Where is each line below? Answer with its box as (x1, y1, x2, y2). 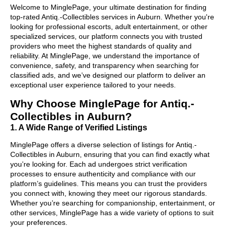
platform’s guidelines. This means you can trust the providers (10, 179, 207, 188)
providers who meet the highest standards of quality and (10, 41, 192, 50)
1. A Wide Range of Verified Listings (10, 122, 147, 132)
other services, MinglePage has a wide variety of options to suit (10, 208, 214, 217)
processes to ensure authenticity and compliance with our (10, 169, 196, 178)
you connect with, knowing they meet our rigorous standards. (10, 189, 207, 197)
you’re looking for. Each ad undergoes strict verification (10, 159, 187, 168)
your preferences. (10, 218, 67, 226)
